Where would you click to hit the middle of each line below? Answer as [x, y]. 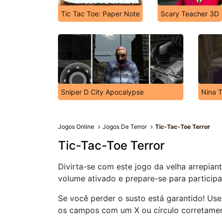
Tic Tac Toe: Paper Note [100, 14]
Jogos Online [76, 127]
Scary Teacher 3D [190, 14]
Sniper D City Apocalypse [102, 92]
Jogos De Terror [125, 127]
